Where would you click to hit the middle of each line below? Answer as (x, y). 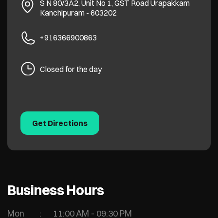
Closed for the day (71, 69)
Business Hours (56, 191)
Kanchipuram (62, 12)
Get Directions (60, 123)
